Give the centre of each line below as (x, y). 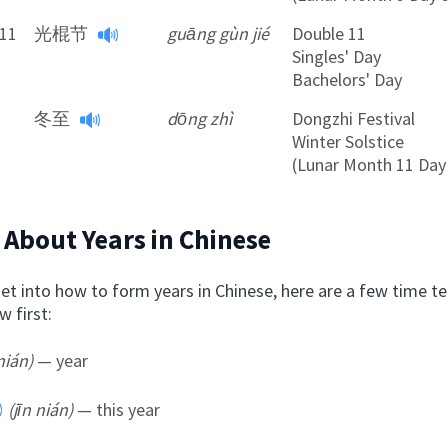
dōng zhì (200, 119)
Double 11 (329, 34)
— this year (117, 409)
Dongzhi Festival (354, 119)
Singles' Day (337, 57)
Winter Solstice (348, 142)
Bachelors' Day (347, 80)
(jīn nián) (41, 409)
